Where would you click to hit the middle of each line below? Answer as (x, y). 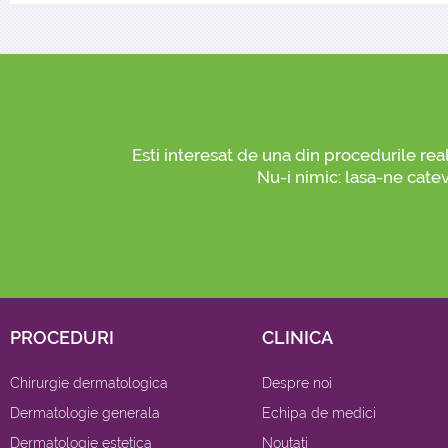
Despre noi (297, 383)
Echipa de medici (319, 413)
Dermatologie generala (85, 413)
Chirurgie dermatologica (89, 383)
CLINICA (297, 338)
